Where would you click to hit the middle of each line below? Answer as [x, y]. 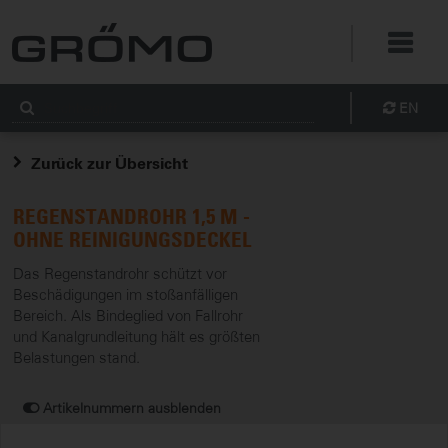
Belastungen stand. [76, 357]
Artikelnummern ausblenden [132, 408]
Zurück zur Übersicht [109, 164]
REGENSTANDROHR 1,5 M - [131, 216]
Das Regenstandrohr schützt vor [120, 273]
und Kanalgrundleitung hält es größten [136, 336]
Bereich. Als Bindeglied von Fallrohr [128, 315]
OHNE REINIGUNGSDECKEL [132, 239]
